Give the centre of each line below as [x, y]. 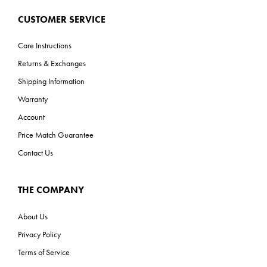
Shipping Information [51, 81]
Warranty [33, 99]
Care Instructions [45, 45]
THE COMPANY [51, 190]
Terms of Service [44, 252]
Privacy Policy [39, 234]
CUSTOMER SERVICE [62, 19]
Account [31, 117]
